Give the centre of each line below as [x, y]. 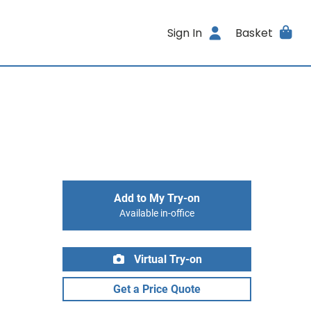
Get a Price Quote [157, 289]
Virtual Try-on [167, 259]
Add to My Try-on [157, 198]
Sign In [185, 33]
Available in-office [157, 213]
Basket [254, 33]
